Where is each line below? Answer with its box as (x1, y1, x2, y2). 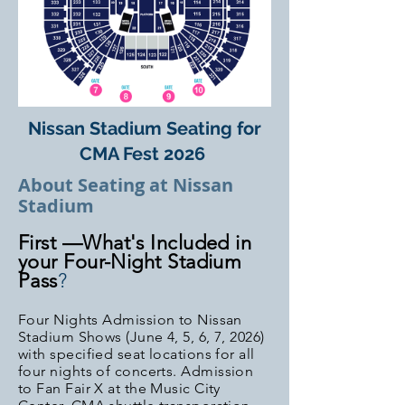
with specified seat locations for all (18, 345, 255, 363)
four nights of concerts (18, 363, 174, 380)
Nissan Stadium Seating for (28, 118, 261, 139)
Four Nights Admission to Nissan (18, 311, 242, 328)
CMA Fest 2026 (80, 143, 210, 165)
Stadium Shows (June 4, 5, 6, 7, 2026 (18, 328, 261, 345)
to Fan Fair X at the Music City (18, 380, 221, 397)
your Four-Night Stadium (18, 250, 242, 274)
